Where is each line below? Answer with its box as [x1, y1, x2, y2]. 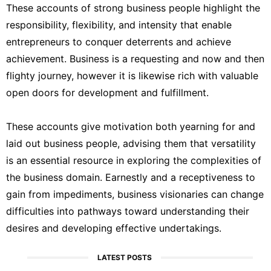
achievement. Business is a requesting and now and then [6, 52, 264, 65]
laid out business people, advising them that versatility [6, 137, 256, 149]
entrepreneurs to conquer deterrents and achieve [6, 35, 231, 48]
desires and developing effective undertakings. [6, 221, 221, 234]
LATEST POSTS [97, 252, 152, 262]
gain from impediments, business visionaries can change [6, 188, 264, 200]
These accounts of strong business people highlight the [6, 1, 260, 14]
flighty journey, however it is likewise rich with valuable [6, 69, 258, 82]
